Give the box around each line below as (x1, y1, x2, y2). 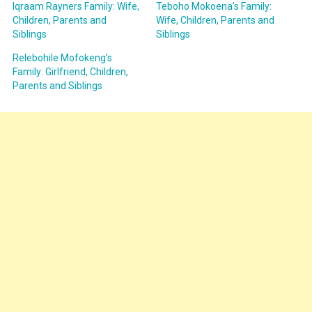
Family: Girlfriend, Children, (12, 65, 128, 77)
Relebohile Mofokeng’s (12, 52, 112, 63)
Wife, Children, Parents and (156, 14, 274, 26)
